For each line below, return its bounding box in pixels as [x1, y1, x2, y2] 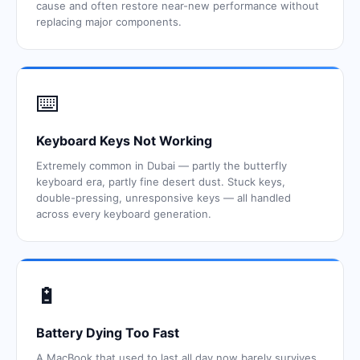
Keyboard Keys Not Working [36, 133, 212, 149]
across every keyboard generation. [36, 207, 211, 220]
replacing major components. [36, 15, 182, 28]
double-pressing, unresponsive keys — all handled [36, 191, 291, 204]
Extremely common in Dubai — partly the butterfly [36, 159, 287, 172]
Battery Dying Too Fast [36, 325, 179, 341]
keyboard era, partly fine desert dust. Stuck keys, [36, 175, 285, 188]
